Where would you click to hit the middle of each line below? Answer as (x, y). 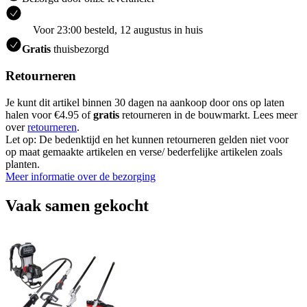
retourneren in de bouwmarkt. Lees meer (208, 114)
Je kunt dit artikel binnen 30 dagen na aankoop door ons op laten (145, 102)
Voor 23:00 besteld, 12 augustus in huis (118, 30)
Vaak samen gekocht (77, 205)
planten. (23, 164)
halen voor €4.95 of (49, 114)
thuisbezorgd (80, 49)
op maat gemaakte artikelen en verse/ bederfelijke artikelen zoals (144, 151)
